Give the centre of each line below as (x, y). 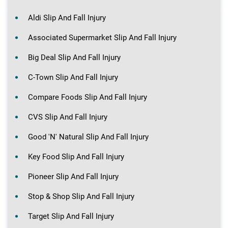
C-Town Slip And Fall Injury (73, 77)
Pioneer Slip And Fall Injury (73, 176)
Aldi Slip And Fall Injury (67, 18)
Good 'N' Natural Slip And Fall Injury (88, 137)
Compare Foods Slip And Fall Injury (88, 97)
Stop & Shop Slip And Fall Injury (81, 196)
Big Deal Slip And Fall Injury (74, 57)
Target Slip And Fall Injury (71, 216)
